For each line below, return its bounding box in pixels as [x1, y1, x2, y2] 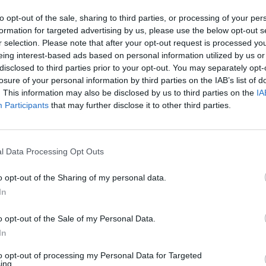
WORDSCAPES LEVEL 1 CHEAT [56, 103, 210, 118]
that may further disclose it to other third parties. [49, 100, 231, 110]
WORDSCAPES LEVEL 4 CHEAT [56, 208, 210, 223]
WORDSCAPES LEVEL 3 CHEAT [56, 173, 210, 188]
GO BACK [113, 5, 153, 17]
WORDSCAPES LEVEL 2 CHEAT [56, 138, 210, 153]
